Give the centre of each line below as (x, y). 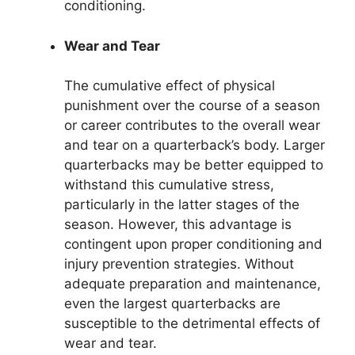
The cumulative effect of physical (170, 86)
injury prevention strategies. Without (179, 264)
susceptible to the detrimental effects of (192, 324)
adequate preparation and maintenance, (193, 284)
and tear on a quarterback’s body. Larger (195, 145)
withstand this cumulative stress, (169, 185)
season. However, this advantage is (178, 225)
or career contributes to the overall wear (192, 126)
